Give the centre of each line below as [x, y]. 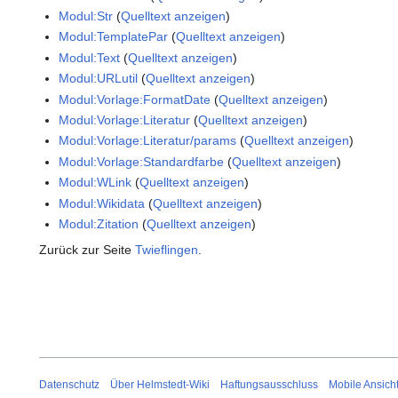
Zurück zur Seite [87, 249]
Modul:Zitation [99, 223]
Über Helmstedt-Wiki [160, 384]
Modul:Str [86, 16]
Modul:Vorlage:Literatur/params [148, 141]
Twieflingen [167, 249]
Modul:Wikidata [102, 203]
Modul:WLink [96, 183]
